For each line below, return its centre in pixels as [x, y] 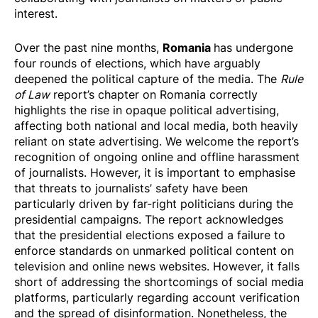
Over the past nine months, [88, 47]
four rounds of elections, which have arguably [137, 63]
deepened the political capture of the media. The [147, 78]
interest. [36, 14]
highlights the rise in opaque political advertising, [147, 110]
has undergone [253, 47]
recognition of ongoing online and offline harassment [157, 157]
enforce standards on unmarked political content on [154, 250]
